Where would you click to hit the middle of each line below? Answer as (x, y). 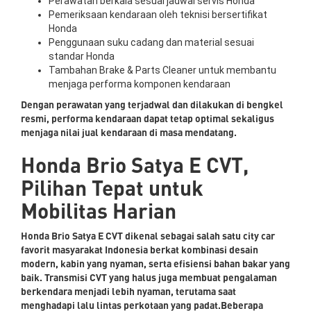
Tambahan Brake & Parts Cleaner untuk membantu (162, 70)
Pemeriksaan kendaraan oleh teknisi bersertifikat (158, 14)
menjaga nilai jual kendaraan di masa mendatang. (129, 132)
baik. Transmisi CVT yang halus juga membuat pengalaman (149, 277)
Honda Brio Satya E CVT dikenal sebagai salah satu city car (148, 235)
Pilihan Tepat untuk (112, 187)
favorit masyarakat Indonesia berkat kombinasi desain (140, 249)
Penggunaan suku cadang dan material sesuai (151, 42)
